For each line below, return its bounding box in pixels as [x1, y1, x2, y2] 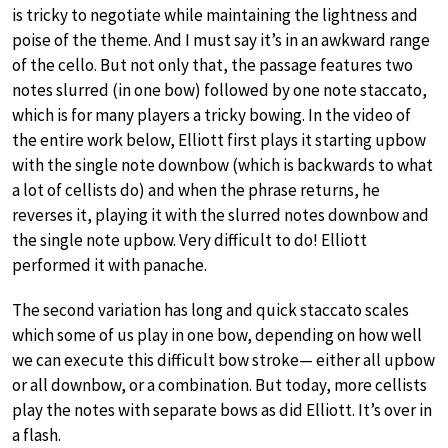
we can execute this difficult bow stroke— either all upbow [12, 349, 435, 372]
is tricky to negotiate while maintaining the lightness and [12, 4, 418, 27]
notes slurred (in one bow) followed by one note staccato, [12, 79, 427, 102]
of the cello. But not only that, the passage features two [12, 54, 413, 77]
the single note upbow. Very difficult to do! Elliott [12, 229, 367, 252]
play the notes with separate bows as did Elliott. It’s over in [12, 399, 432, 422]
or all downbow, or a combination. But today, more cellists [12, 374, 427, 397]
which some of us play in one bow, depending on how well [12, 324, 422, 347]
